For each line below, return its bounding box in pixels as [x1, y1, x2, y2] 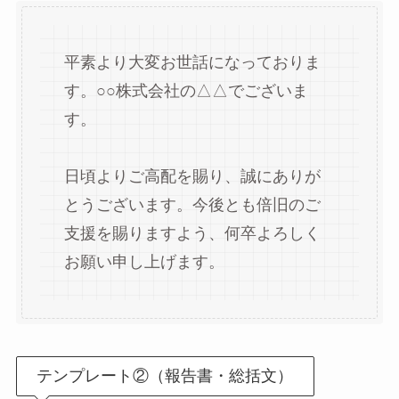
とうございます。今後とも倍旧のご [63, 196, 321, 215]
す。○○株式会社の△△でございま [63, 82, 308, 101]
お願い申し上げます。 [63, 253, 224, 272]
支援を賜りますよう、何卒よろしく [63, 224, 321, 243]
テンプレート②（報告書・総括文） [37, 366, 294, 385]
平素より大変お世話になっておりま [63, 53, 321, 72]
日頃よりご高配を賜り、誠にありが [63, 167, 321, 186]
